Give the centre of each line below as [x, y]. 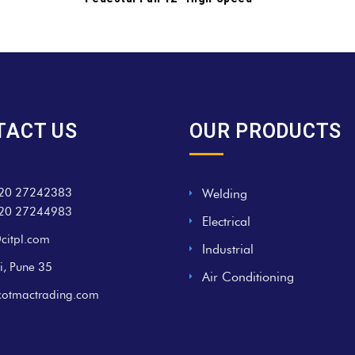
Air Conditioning [248, 277]
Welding [225, 193]
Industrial [228, 249]
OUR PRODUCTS [265, 131]
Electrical [226, 221]
